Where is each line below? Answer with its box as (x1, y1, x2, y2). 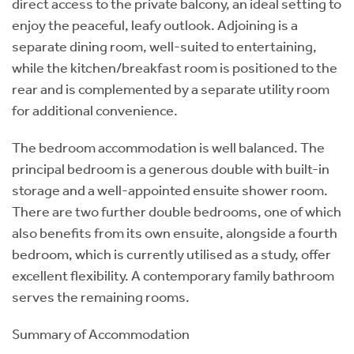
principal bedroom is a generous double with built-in (12, 160, 330, 178)
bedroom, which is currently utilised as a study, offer (12, 245, 331, 263)
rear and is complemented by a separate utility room (12, 80, 330, 98)
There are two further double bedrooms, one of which (12, 202, 341, 220)
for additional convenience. (12, 101, 178, 119)
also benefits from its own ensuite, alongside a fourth (12, 224, 337, 242)
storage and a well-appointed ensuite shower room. (12, 181, 328, 199)
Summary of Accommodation (12, 325, 190, 343)
